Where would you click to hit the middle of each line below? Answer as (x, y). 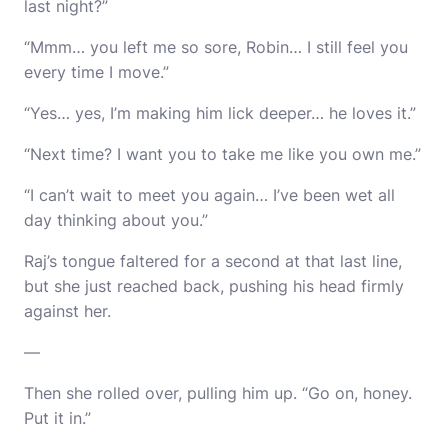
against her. (67, 311)
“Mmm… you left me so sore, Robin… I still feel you (216, 47)
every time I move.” (96, 72)
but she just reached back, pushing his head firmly (214, 286)
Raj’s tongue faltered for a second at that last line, (213, 261)
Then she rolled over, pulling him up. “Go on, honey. (218, 393)
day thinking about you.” (116, 220)
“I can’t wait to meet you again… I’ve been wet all (209, 195)
